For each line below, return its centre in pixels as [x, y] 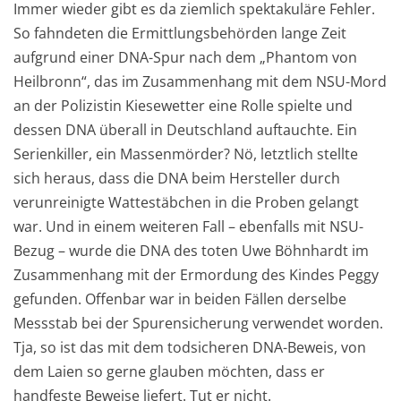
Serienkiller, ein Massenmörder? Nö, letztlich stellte [186, 154]
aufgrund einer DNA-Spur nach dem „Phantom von [185, 58]
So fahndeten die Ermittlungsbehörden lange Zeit [180, 34]
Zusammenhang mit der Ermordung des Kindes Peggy [196, 275]
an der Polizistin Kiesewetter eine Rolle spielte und [183, 106]
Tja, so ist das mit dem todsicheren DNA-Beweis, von [190, 348]
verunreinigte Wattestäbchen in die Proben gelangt [186, 203]
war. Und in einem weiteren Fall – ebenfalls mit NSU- [188, 227]
